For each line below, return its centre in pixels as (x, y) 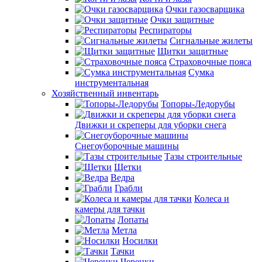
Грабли (129, 188)
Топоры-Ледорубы (198, 104)
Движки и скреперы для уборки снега (151, 125)
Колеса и (212, 199)
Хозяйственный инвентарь (105, 93)
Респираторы (166, 30)
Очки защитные (182, 20)
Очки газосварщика (205, 9)
